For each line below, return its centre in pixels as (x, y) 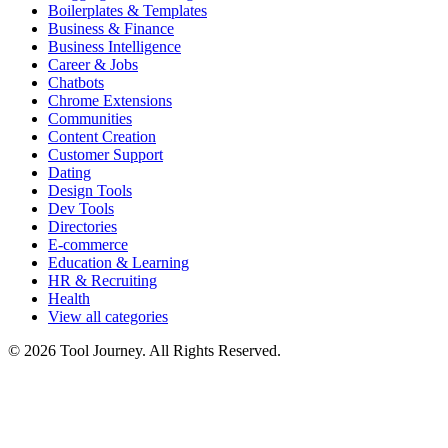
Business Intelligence (114, 46)
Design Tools (90, 190)
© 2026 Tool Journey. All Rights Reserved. (144, 350)
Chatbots (76, 82)
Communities (90, 118)
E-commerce (88, 244)
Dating (69, 172)
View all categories (108, 316)
